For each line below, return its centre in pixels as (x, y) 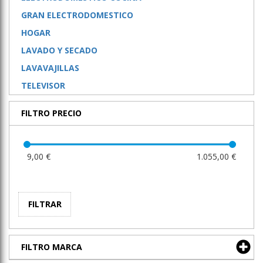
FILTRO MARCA (52, 247)
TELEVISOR (43, 85)
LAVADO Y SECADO (59, 50)
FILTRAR (45, 204)
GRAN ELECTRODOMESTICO (77, 15)
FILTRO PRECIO (51, 113)
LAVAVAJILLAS (50, 68)
